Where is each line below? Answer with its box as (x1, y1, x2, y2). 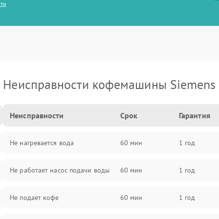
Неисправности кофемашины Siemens (3, 76, 216, 92)
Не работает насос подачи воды (10, 166, 110, 175)
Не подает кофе (10, 193, 59, 202)
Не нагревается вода (10, 138, 74, 147)
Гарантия (178, 110, 210, 120)
